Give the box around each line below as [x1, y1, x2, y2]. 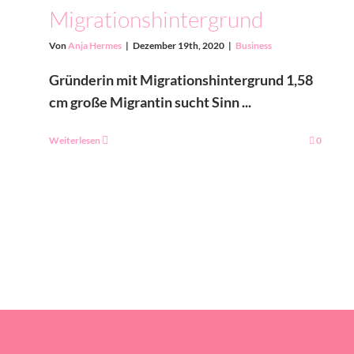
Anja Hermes [68, 40, 122, 51]
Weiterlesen [49, 134, 100, 146]
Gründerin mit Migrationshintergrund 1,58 [49, 71, 313, 88]
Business [235, 40, 272, 51]
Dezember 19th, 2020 [133, 40, 224, 51]
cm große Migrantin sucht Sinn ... [49, 93, 251, 111]
